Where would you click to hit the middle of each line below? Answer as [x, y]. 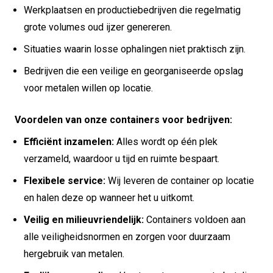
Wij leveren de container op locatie [180, 181]
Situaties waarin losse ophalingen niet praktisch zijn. [135, 49]
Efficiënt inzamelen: [69, 142]
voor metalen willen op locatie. [88, 88]
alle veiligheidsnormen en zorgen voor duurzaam [127, 237]
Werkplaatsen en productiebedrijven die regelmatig [132, 10]
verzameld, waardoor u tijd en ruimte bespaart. [122, 159]
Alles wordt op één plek [166, 142]
